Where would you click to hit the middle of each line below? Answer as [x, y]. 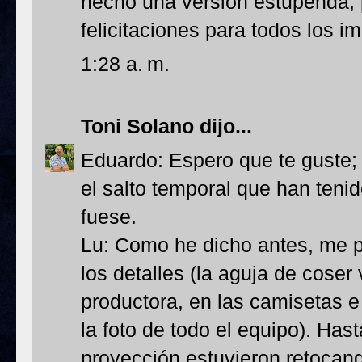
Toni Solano [137, 126]
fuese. [109, 217]
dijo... [223, 126]
